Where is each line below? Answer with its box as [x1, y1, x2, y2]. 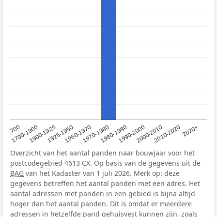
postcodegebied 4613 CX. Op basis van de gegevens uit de [10, 158, 201, 168]
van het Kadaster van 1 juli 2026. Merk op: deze [24, 169, 180, 178]
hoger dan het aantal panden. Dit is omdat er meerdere [10, 199, 192, 209]
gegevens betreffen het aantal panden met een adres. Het [10, 179, 200, 188]
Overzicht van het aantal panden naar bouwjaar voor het [10, 148, 195, 158]
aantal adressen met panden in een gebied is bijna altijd [10, 189, 195, 199]
